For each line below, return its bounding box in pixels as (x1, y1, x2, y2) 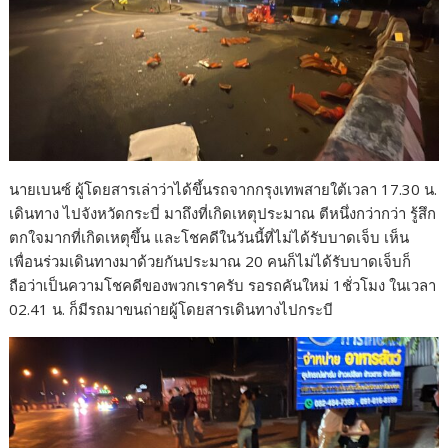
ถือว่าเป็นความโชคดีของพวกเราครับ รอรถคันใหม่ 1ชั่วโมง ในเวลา (9, 274, 437, 295)
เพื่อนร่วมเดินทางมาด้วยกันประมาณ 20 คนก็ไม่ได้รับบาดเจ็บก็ (9, 250, 412, 271)
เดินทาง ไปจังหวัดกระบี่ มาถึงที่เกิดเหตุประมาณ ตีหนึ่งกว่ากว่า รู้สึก (9, 202, 437, 223)
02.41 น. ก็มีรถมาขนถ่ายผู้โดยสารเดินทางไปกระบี (9, 298, 334, 319)
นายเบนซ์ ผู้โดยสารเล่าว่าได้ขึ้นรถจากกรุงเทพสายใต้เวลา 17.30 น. (9, 178, 438, 199)
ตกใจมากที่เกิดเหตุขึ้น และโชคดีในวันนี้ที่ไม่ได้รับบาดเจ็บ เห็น (9, 226, 410, 247)
